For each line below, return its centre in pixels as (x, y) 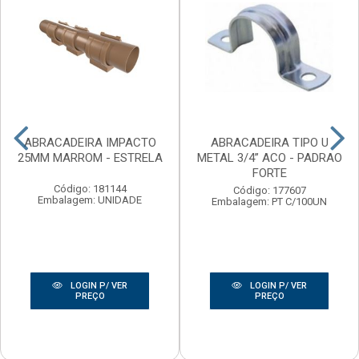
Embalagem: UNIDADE (90, 200)
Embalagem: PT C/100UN (269, 201)
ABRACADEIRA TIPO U (269, 142)
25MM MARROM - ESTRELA (90, 157)
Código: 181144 (90, 188)
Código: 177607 (269, 190)
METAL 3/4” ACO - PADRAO (269, 157)
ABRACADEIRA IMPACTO (90, 142)
